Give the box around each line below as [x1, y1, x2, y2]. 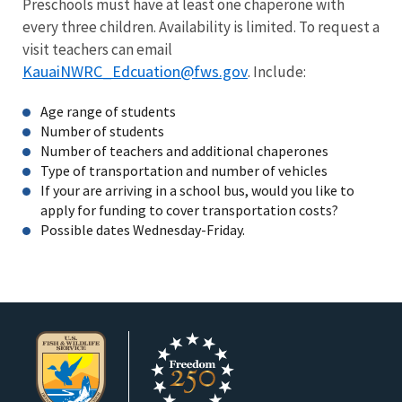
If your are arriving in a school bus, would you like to [40, 180, 354, 199]
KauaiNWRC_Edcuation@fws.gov [22, 60, 248, 82]
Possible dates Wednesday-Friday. [40, 220, 248, 239]
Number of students [40, 121, 164, 140]
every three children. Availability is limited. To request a [22, 16, 380, 37]
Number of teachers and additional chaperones [40, 141, 328, 160]
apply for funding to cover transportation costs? [40, 200, 338, 219]
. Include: [248, 61, 309, 82]
